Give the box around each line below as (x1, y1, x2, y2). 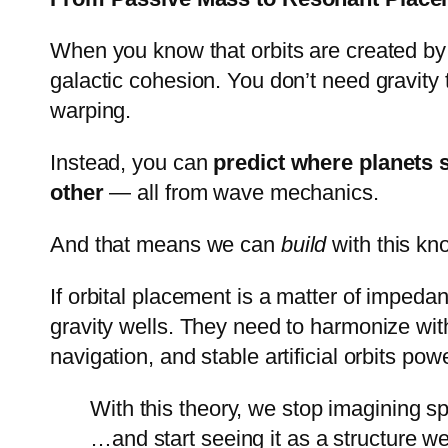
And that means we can (50, 232, 281, 258)
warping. (50, 98, 132, 124)
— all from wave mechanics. (103, 180, 379, 206)
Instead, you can (50, 150, 214, 176)
